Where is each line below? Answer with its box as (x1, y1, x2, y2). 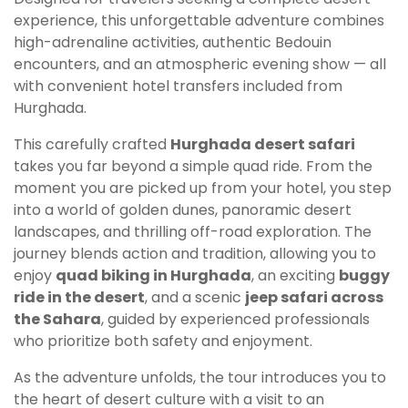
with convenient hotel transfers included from (14, 76, 342, 97)
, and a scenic (145, 287, 245, 309)
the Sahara (14, 309, 101, 331)
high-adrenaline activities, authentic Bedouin (14, 32, 331, 54)
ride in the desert (14, 287, 145, 309)
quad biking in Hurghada (56, 265, 251, 287)
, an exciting (251, 265, 339, 287)
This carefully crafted (14, 134, 170, 156)
